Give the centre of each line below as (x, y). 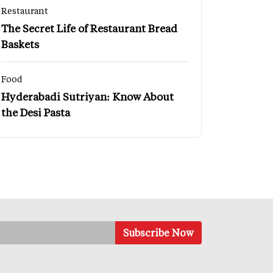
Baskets (20, 44)
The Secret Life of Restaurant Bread (89, 28)
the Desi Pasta (36, 112)
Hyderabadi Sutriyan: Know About (87, 96)
